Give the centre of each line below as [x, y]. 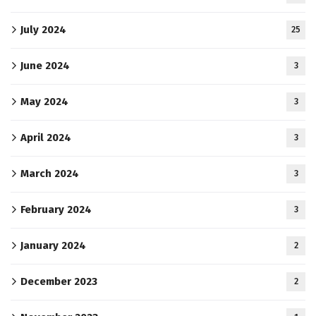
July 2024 [43, 29]
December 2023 [59, 281]
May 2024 [44, 101]
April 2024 [46, 137]
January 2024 [53, 245]
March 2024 [50, 173]
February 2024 [56, 209]
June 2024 [45, 65]
